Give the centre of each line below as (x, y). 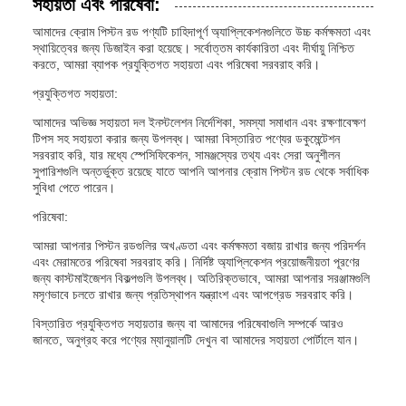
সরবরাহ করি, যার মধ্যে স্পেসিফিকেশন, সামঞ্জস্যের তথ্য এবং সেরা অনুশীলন (186, 155)
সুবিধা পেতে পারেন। (74, 188)
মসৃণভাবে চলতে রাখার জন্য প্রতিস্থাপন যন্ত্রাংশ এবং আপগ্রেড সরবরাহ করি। (193, 295)
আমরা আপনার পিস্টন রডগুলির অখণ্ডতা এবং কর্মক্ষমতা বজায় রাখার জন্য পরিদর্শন (199, 246)
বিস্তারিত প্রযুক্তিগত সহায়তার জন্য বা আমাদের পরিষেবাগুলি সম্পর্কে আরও (188, 324)
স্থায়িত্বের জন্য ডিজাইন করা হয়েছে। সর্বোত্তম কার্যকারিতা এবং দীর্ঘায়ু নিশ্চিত (193, 48)
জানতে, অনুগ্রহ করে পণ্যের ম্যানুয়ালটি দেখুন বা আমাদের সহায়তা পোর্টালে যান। (196, 340)
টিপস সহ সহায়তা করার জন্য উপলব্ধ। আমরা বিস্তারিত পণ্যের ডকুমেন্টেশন (186, 139)
